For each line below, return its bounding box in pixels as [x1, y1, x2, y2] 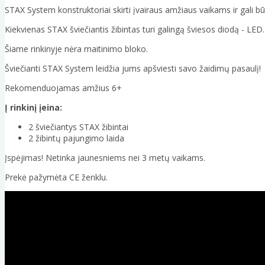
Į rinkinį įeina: [5, 102, 62, 114]
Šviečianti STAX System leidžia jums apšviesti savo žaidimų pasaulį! [5, 63, 261, 75]
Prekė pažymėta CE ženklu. [5, 172, 108, 183]
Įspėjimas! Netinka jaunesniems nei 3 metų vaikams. [5, 152, 205, 164]
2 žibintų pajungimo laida [28, 132, 124, 144]
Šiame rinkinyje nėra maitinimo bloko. [5, 43, 148, 55]
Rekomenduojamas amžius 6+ [5, 82, 122, 94]
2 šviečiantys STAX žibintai [28, 121, 128, 133]
